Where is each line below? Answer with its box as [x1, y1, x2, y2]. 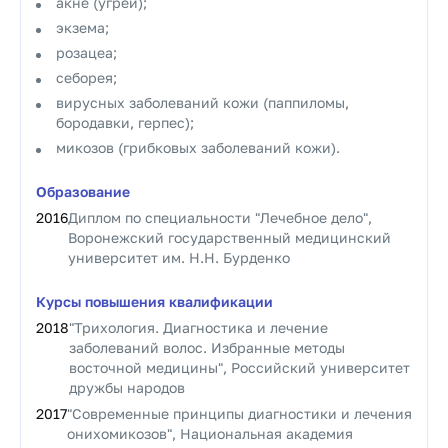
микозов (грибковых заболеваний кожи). [56, 139, 340, 156]
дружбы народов [69, 379, 185, 396]
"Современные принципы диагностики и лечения [67, 405, 412, 422]
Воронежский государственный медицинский [68, 229, 391, 246]
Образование [36, 183, 130, 200]
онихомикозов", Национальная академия [67, 425, 353, 442]
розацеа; [56, 44, 117, 61]
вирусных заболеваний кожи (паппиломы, [56, 94, 349, 111]
